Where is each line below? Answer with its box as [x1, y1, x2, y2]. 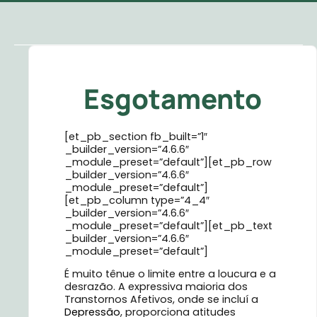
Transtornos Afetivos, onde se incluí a [64, 292, 258, 307]
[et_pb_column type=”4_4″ [64, 193, 209, 207]
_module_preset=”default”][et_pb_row [64, 155, 272, 169]
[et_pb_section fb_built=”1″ [64, 129, 207, 144]
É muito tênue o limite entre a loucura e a [64, 267, 276, 282]
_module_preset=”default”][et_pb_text [64, 219, 272, 233]
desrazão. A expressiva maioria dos [64, 279, 248, 294]
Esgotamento [83, 80, 262, 117]
